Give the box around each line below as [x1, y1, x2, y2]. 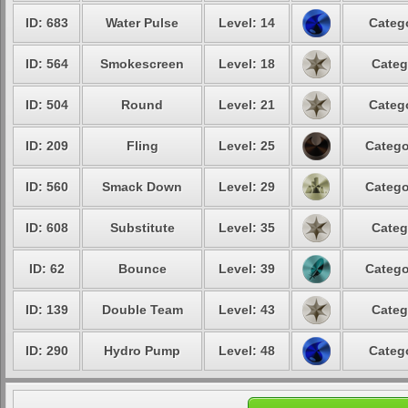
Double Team [101, 302, 183, 317]
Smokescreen [100, 56, 184, 71]
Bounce [117, 261, 167, 276]
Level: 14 [219, 15, 275, 30]
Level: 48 [219, 343, 275, 358]
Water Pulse [106, 15, 178, 30]
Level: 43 [219, 302, 275, 317]
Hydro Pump [104, 343, 180, 358]
